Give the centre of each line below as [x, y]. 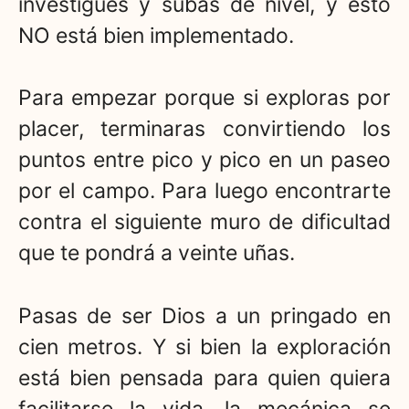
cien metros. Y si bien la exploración [204, 346]
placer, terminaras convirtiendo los [204, 129]
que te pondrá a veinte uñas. [157, 253]
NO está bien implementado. [156, 35]
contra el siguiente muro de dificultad [204, 222]
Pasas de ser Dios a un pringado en [204, 315]
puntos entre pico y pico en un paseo [204, 160]
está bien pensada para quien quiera [204, 378]
